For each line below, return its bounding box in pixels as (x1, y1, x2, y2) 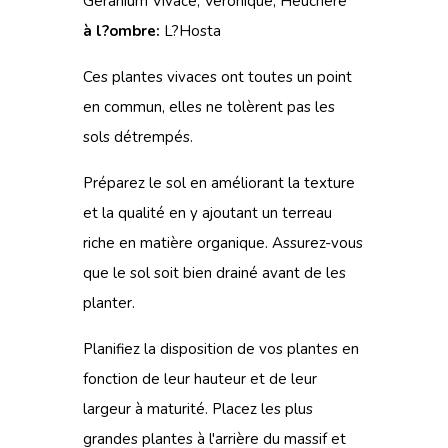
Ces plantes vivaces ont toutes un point (83, 67, 352, 87)
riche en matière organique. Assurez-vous (83, 233, 363, 253)
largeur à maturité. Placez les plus (83, 399, 313, 419)
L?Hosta (160, 21, 221, 41)
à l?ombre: (83, 21, 160, 41)
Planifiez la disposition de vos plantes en (83, 339, 359, 359)
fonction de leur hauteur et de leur (83, 369, 317, 389)
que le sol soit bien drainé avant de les (83, 263, 346, 283)
